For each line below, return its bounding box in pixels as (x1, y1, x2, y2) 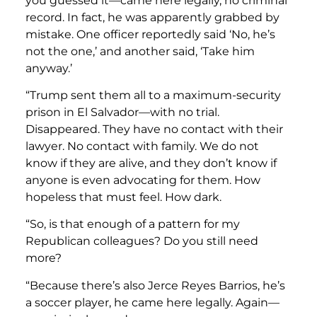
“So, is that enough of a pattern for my (25, 217, 240, 231)
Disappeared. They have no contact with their (25, 122, 283, 137)
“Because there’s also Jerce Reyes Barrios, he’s (25, 278, 285, 292)
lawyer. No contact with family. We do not (25, 139, 259, 154)
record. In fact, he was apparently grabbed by (25, 10, 279, 24)
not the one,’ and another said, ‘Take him (25, 44, 255, 58)
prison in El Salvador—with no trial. (25, 105, 219, 120)
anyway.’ (25, 61, 72, 75)
